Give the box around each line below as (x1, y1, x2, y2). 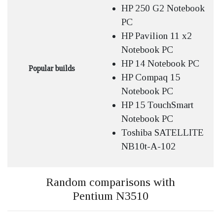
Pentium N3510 (73, 189, 148, 202)
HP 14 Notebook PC (121, 58, 199, 69)
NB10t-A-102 (121, 141, 176, 151)
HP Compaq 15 (121, 72, 180, 82)
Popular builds (28, 64, 75, 73)
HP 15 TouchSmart (121, 100, 193, 110)
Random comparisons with (46, 176, 175, 188)
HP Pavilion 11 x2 (121, 31, 192, 41)
